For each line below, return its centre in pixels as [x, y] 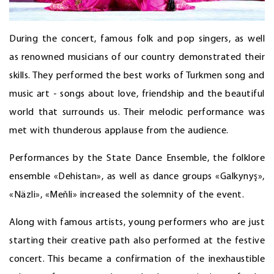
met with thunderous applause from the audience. [119, 131]
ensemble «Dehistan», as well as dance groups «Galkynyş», [137, 177]
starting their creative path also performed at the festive [137, 241]
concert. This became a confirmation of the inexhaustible [137, 260]
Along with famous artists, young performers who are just [137, 223]
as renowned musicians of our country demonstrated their [137, 58]
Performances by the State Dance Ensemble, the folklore [137, 159]
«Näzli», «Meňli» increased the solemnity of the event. [127, 195]
